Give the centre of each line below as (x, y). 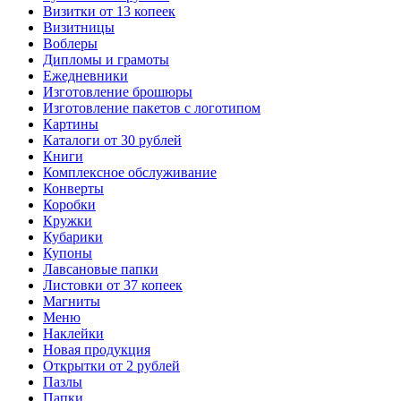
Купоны (68, 253)
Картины (71, 124)
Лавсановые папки (101, 269)
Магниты (72, 302)
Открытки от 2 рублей (111, 366)
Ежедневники (85, 76)
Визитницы (79, 28)
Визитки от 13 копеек (109, 12)
